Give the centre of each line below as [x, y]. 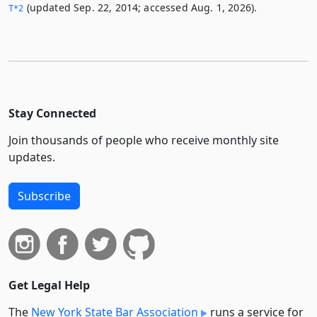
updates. [32, 157]
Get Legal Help [49, 285]
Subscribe [44, 196]
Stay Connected [52, 113]
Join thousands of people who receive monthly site [144, 140]
